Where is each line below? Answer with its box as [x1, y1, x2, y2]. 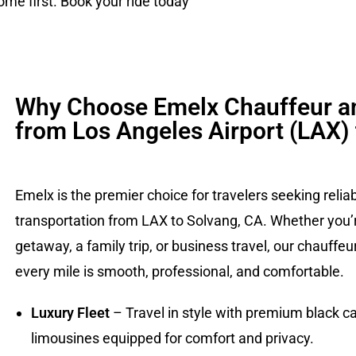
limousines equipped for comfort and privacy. [30, 330, 314, 346]
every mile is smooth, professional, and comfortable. [14, 263, 344, 280]
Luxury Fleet [30, 304, 110, 321]
